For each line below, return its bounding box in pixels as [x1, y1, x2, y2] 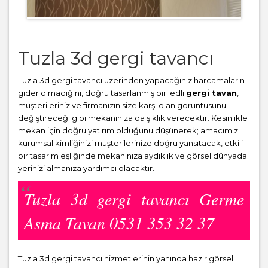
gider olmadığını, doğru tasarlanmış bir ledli [18, 88, 186, 98]
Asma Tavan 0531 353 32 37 [24, 211, 214, 234]
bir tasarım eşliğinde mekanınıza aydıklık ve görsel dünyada [18, 151, 247, 161]
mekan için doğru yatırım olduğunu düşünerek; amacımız [18, 126, 238, 136]
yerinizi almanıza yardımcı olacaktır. [18, 163, 154, 173]
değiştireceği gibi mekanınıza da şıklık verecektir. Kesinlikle [18, 113, 248, 123]
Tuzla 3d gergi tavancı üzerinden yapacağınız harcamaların [18, 75, 245, 86]
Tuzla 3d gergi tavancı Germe [24, 187, 244, 211]
